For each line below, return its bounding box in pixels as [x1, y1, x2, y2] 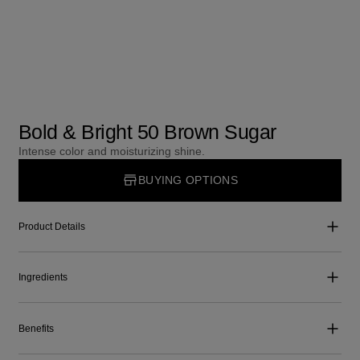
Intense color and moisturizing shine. [18, 145, 205, 158]
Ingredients [18, 272, 67, 284]
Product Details [18, 220, 85, 232]
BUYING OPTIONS [138, 173, 238, 186]
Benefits [18, 322, 54, 334]
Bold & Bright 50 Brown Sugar [18, 121, 276, 144]
